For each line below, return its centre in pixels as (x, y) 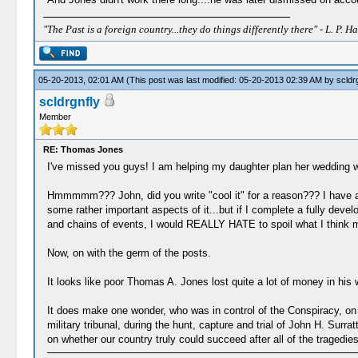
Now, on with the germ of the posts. (129, 253)
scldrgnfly (69, 102)
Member (55, 117)
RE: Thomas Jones (83, 149)
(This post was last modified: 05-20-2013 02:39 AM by (231, 80)
